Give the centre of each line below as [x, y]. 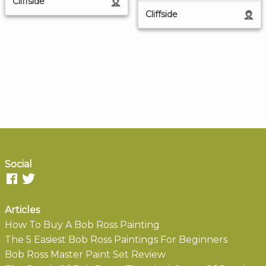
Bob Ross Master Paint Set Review [85, 254]
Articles [22, 210]
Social [18, 164]
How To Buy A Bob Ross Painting [82, 224]
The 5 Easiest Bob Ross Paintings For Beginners [116, 239]
